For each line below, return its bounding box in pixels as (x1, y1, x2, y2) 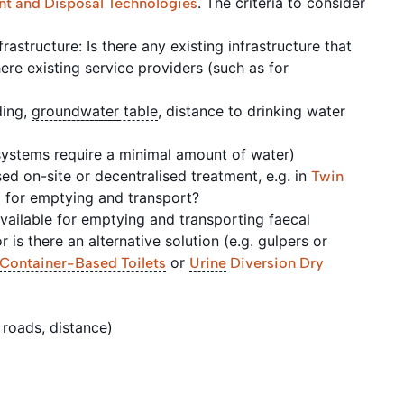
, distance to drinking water (158, 101, 345, 120)
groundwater (32, 101, 119, 120)
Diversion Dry (226, 253, 324, 271)
